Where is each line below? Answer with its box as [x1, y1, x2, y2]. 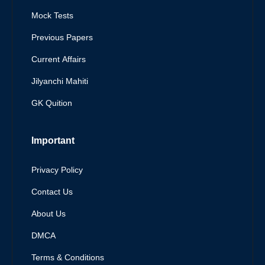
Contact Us [31, 187, 73, 199]
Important [31, 135, 75, 148]
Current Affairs [31, 54, 86, 66]
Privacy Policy [31, 165, 83, 177]
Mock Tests [31, 11, 73, 22]
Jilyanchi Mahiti [31, 76, 88, 88]
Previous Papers [31, 33, 93, 44]
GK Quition [31, 98, 72, 110]
